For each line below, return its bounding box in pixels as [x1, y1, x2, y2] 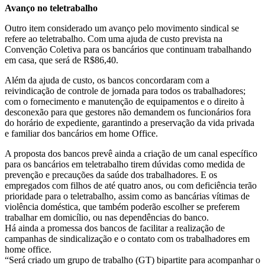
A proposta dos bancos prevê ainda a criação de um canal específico [5, 148, 257, 159]
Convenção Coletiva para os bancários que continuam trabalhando [5, 44, 251, 54]
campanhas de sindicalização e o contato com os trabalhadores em [5, 233, 250, 244]
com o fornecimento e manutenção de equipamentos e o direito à [5, 96, 244, 106]
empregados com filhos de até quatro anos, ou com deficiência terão [5, 180, 257, 190]
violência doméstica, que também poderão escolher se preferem [5, 201, 240, 212]
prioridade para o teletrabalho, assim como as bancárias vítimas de [5, 190, 250, 201]
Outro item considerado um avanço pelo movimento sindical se [5, 22, 239, 33]
